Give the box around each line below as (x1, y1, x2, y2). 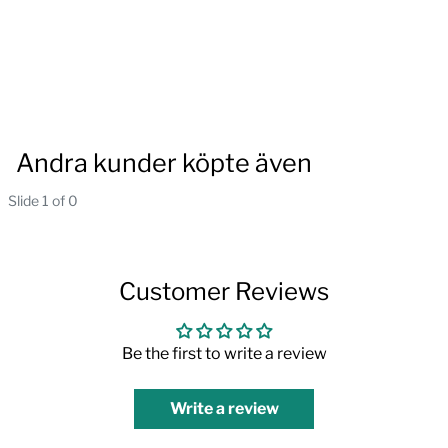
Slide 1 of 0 (8, 191, 78, 209)
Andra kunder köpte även (16, 147, 312, 178)
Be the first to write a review (121, 343, 327, 363)
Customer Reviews (119, 276, 329, 306)
